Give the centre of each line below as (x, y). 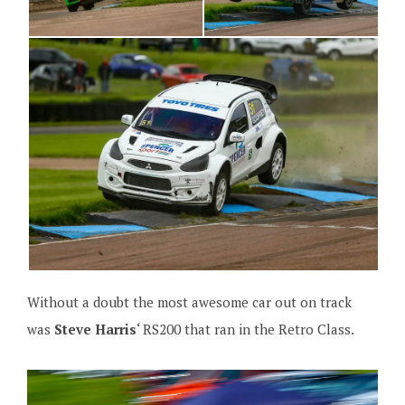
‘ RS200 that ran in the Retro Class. (245, 330)
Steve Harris (95, 330)
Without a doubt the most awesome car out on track (189, 302)
